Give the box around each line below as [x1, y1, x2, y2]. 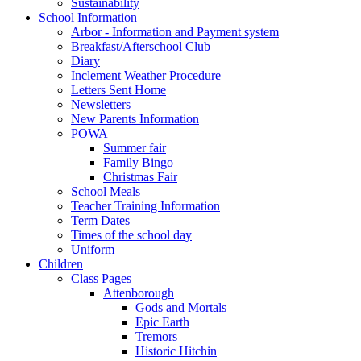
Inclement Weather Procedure [71, 68, 221, 82]
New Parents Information [71, 111, 199, 126]
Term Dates [71, 213, 130, 227]
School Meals [71, 184, 140, 198]
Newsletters [71, 97, 131, 111]
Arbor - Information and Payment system [71, 24, 279, 39]
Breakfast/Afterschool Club [71, 39, 210, 53]
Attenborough [103, 285, 174, 300]
